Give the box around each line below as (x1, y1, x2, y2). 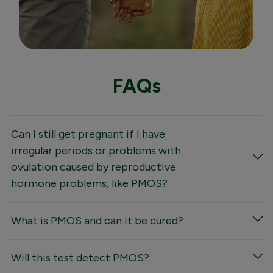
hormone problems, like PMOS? (11, 177, 168, 191)
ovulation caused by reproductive (11, 160, 176, 174)
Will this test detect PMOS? (11, 251, 149, 265)
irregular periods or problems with (11, 144, 181, 158)
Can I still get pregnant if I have (11, 127, 165, 141)
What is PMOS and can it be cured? (11, 214, 183, 228)
